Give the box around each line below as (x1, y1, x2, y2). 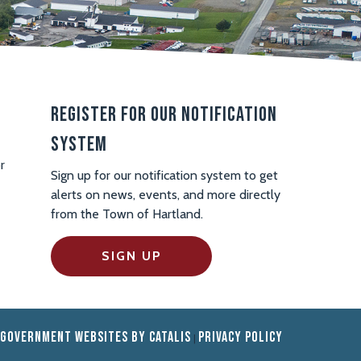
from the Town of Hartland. (51, 205, 204, 222)
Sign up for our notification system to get (51, 167, 279, 183)
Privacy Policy (197, 328, 283, 346)
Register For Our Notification (51, 102, 278, 127)
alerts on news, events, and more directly (51, 186, 281, 202)
